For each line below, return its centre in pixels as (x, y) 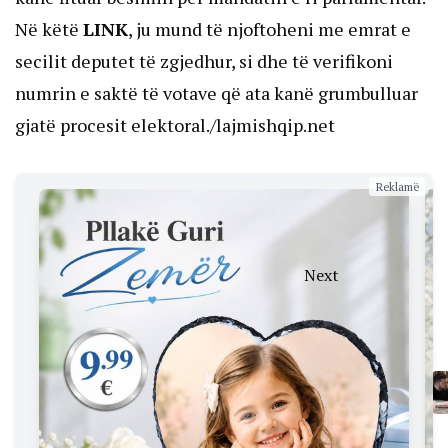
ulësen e (304, 409)
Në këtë (49, 28)
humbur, (305, 431)
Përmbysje (297, 299)
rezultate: (299, 343)
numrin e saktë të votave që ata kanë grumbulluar (216, 92)
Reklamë (397, 186)
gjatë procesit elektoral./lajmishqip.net (175, 124)
